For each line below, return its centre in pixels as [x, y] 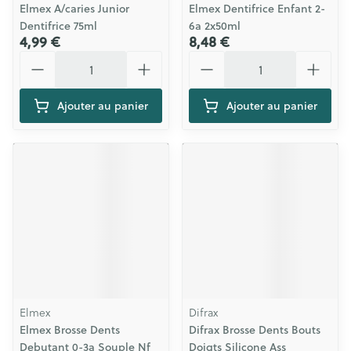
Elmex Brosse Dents [70, 330]
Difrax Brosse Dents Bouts [255, 330]
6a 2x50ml [215, 26]
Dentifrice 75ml [58, 26]
